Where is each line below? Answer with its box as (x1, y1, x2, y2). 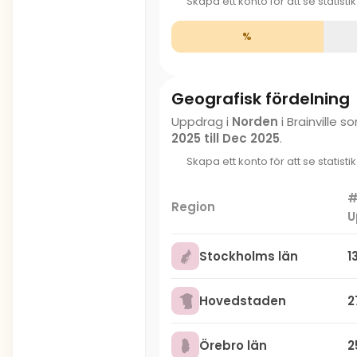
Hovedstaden (199, 292, 286, 309)
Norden (232, 113, 278, 130)
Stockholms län (199, 248, 298, 265)
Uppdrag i (171, 113, 232, 130)
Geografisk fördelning (171, 88, 350, 110)
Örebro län (199, 337, 267, 354)
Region (171, 198, 215, 215)
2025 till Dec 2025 (171, 130, 280, 147)
